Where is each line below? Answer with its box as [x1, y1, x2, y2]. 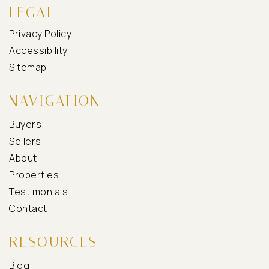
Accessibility [9, 44, 68, 58]
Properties [9, 168, 59, 182]
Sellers [9, 134, 41, 148]
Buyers [9, 118, 41, 131]
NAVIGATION [9, 92, 101, 110]
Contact [9, 202, 47, 216]
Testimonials [9, 185, 68, 199]
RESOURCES [9, 234, 98, 251]
